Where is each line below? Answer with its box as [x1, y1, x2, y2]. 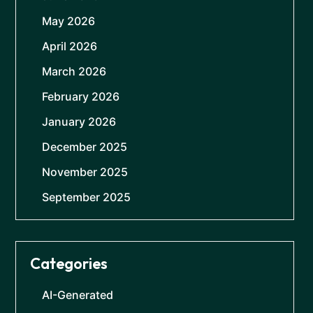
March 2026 [42, 64, 106, 79]
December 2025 [42, 140, 127, 154]
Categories [30, 254, 108, 274]
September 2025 [42, 190, 131, 205]
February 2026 [42, 89, 119, 104]
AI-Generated [42, 288, 113, 303]
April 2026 [42, 39, 97, 54]
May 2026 [42, 14, 95, 29]
